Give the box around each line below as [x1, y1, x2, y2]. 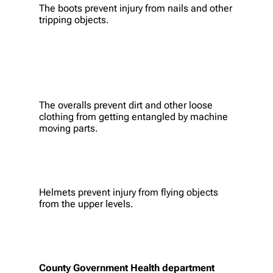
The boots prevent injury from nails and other [39, 2, 232, 14]
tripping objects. [39, 13, 109, 26]
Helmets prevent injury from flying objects [39, 186, 218, 198]
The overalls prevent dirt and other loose [39, 99, 213, 111]
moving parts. [39, 122, 98, 134]
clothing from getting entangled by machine [39, 110, 228, 122]
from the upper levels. [39, 197, 133, 210]
